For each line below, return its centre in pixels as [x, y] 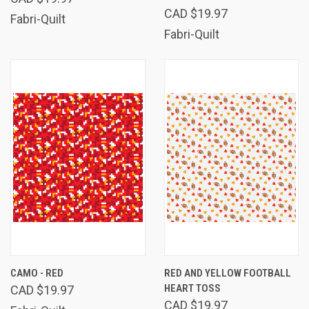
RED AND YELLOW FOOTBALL [227, 273]
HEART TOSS [192, 288]
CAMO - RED [37, 273]
